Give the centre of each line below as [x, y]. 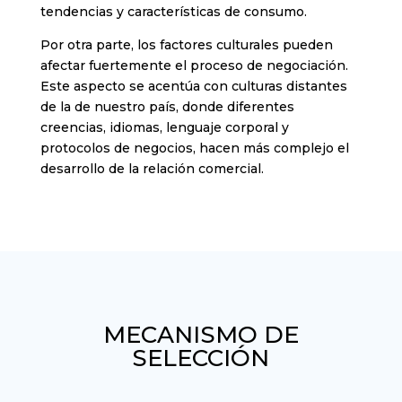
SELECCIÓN [201, 358]
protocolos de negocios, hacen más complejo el [194, 149]
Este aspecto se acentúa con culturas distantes [193, 87]
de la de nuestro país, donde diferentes [167, 107]
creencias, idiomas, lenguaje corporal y [164, 128]
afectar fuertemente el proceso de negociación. [194, 66]
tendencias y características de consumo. [173, 12]
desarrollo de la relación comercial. [152, 169]
